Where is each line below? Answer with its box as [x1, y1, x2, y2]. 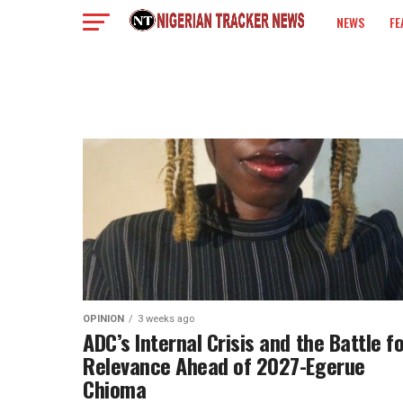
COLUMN [336, 60, 380, 79]
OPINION [83, 313, 124, 325]
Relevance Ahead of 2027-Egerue [83, 349, 365, 381]
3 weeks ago [138, 313, 194, 325]
